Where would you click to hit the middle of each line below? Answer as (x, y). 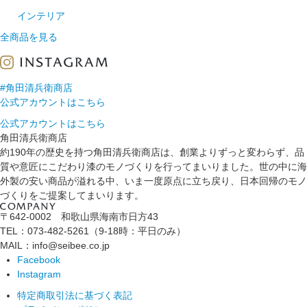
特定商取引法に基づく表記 (75, 296)
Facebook (39, 260)
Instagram (39, 274)
